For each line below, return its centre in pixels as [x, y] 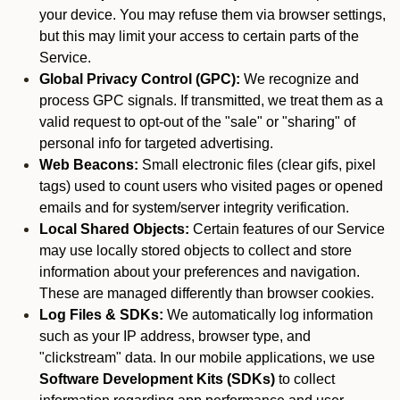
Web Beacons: [89, 165]
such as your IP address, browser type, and [175, 336]
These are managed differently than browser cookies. [207, 293]
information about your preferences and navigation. [200, 272]
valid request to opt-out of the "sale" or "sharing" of [197, 122]
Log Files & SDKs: [101, 315]
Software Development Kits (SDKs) [157, 379]
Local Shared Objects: [114, 229]
